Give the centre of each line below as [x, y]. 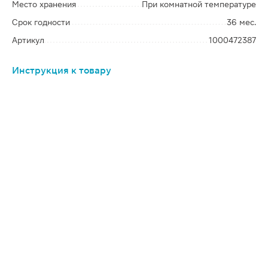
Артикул [28, 40]
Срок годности [41, 22]
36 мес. [241, 22]
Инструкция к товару [62, 70]
